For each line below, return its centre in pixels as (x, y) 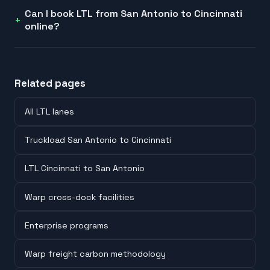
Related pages (50, 83)
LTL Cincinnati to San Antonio (85, 168)
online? (42, 27)
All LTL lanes (49, 111)
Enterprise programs (67, 225)
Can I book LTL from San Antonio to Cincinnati (134, 14)
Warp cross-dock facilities (80, 197)
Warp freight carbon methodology (95, 253)
